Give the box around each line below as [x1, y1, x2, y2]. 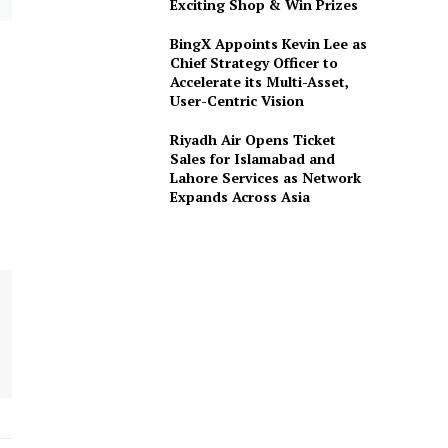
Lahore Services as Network [169, 168, 361, 188]
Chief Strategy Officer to [169, 53, 338, 73]
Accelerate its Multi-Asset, [169, 72, 349, 92]
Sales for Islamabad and [169, 149, 335, 169]
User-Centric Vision [169, 91, 304, 111]
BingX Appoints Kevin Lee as [169, 34, 367, 54]
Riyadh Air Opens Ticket [169, 130, 336, 150]
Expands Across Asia [169, 187, 310, 207]
